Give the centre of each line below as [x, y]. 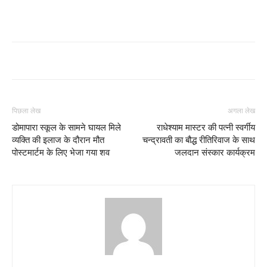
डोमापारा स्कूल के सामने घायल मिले [66, 128]
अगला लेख [241, 111]
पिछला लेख [26, 111]
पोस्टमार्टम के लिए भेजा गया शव [61, 153]
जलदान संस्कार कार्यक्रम [215, 153]
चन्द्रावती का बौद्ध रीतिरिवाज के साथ [199, 140]
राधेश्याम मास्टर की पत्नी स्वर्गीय [206, 128]
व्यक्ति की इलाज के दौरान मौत [58, 140]
